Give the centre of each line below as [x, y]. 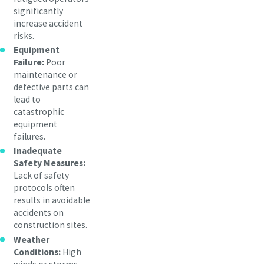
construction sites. [51, 225]
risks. [24, 36]
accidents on [39, 213]
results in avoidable [52, 200]
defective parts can [52, 87]
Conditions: [37, 252]
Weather [32, 239]
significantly [39, 11]
